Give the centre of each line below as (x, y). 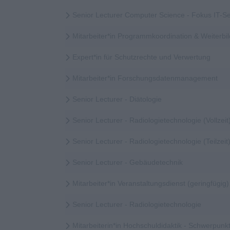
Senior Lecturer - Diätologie (117, 99)
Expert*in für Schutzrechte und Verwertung (141, 57)
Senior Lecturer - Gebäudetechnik (128, 162)
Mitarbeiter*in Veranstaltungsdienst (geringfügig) (151, 184)
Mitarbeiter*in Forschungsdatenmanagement (145, 78)
